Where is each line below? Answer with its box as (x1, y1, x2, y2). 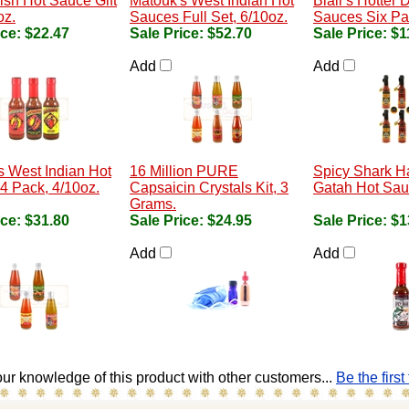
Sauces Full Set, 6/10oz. (130, 9, 288, 25)
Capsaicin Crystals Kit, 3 (130, 180, 288, 195)
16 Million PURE (130, 163, 238, 179)
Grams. (130, 196, 176, 212)
